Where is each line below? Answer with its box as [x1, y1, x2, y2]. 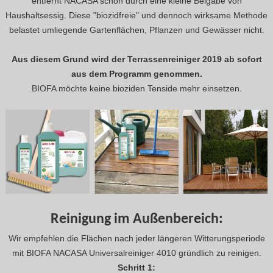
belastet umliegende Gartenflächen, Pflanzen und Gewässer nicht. [9, 25, 264, 35]
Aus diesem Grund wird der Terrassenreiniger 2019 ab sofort [11, 54, 262, 65]
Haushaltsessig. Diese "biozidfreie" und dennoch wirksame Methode [5, 10, 268, 21]
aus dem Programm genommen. [71, 69, 202, 79]
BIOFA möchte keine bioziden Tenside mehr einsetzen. [31, 83, 242, 94]
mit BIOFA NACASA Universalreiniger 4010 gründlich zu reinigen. [12, 247, 261, 258]
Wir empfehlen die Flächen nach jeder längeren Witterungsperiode [8, 233, 265, 243]
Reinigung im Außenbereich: [50, 211, 223, 227]
